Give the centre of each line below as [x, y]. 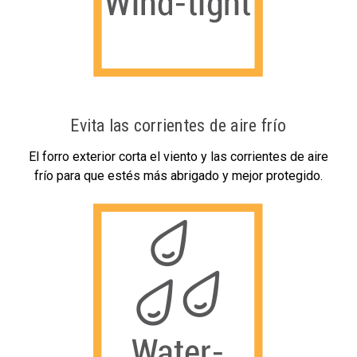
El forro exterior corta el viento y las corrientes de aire [178, 156]
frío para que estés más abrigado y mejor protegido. [178, 175]
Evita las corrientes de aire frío [178, 125]
